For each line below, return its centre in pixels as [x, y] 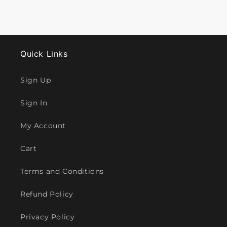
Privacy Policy [48, 217]
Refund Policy [47, 194]
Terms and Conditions [62, 171]
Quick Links [44, 54]
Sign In [34, 103]
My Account [43, 126]
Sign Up [36, 80]
